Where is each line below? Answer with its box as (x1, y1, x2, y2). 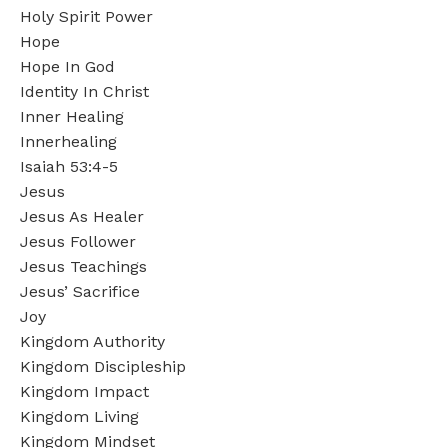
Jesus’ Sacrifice (20, 281, 140, 301)
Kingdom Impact (20, 381, 149, 401)
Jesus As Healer (20, 206, 144, 226)
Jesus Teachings (20, 256, 147, 276)
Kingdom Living (20, 406, 139, 426)
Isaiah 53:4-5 (20, 156, 118, 176)
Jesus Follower (20, 231, 136, 251)
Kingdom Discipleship (20, 356, 186, 376)
